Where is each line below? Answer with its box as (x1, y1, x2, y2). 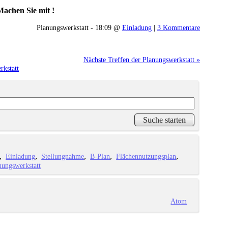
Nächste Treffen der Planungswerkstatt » (83, 55, 200, 64)
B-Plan (90, 152, 110, 160)
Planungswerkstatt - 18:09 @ (37, 23, 122, 32)
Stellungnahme (41, 152, 84, 160)
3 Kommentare (157, 23, 200, 32)
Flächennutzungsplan (116, 152, 177, 160)
